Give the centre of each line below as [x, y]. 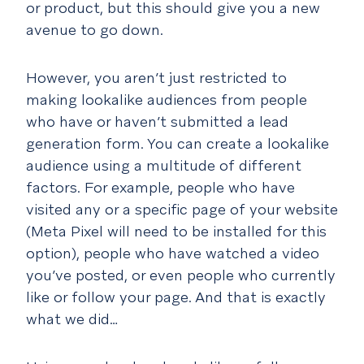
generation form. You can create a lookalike [178, 143]
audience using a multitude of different [164, 165]
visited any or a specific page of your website [182, 209]
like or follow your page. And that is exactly [176, 297]
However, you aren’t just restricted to [156, 77]
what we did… [72, 318]
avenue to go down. [95, 29]
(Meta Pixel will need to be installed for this [176, 231]
